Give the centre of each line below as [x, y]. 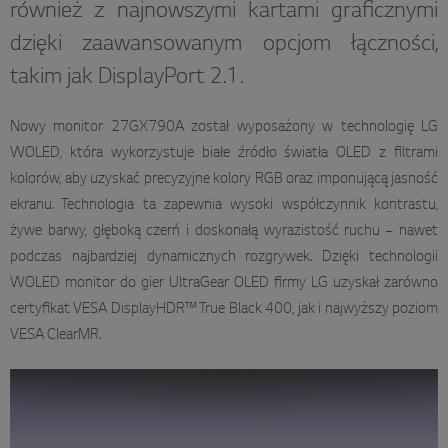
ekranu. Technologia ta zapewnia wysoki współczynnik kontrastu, [224, 206]
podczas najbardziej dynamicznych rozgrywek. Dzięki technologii [224, 258]
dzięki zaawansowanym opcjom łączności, [224, 45]
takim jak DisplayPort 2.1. [126, 78]
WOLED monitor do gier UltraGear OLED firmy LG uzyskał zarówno [224, 284]
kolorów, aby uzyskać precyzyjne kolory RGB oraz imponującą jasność [224, 180]
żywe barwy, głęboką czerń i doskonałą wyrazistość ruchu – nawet [224, 232]
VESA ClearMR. [55, 336]
